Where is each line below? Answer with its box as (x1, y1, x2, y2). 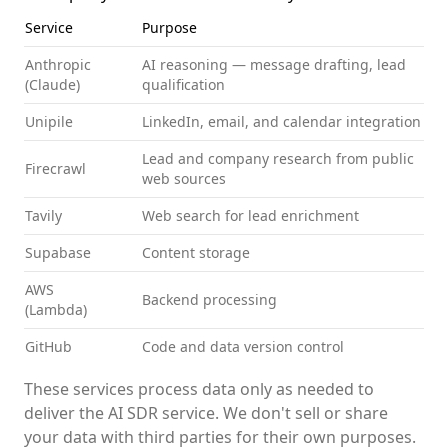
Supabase (25, 243, 91, 262)
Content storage (142, 243, 250, 262)
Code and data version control (142, 337, 344, 356)
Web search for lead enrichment (142, 206, 359, 225)
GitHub (25, 337, 72, 356)
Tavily (25, 206, 62, 225)
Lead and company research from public (142, 149, 414, 168)
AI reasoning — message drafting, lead (142, 55, 406, 74)
